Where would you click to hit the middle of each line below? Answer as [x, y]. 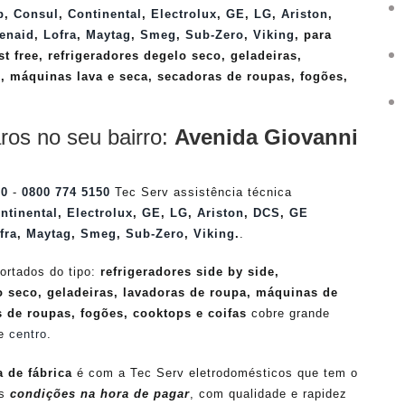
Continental [105, 14]
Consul [36, 14]
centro [28, 334]
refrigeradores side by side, [190, 272]
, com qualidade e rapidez [268, 393]
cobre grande [288, 314]
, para [313, 35]
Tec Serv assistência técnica [201, 192]
